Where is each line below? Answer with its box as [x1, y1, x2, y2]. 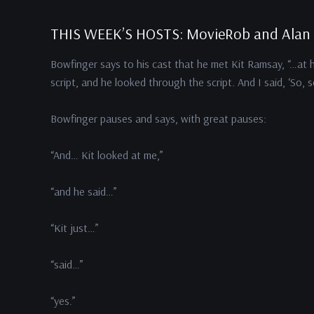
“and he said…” [50, 184, 117, 198]
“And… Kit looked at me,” [50, 148, 163, 162]
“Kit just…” [50, 221, 99, 235]
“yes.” [50, 294, 76, 308]
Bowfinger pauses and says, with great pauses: [50, 111, 269, 125]
